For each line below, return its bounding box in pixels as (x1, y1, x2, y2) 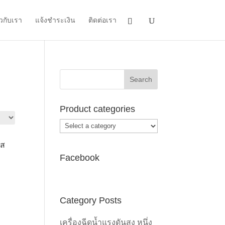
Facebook (60, 152, 100, 163)
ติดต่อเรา (88, 16, 117, 24)
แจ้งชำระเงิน (35, 16, 75, 24)
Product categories (60, 104, 136, 114)
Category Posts (60, 195, 122, 205)
